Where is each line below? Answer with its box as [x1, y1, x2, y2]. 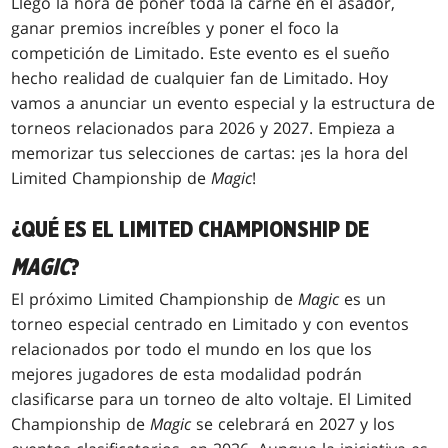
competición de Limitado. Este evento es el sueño [11, 42, 391, 65]
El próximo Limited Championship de [11, 288, 299, 311]
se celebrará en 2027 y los [191, 413, 396, 436]
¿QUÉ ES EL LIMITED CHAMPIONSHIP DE [11, 218, 370, 243]
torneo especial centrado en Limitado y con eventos [11, 313, 410, 336]
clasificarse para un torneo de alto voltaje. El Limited [11, 388, 413, 411]
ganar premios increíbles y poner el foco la [11, 17, 340, 40]
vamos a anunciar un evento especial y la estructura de [11, 92, 436, 115]
